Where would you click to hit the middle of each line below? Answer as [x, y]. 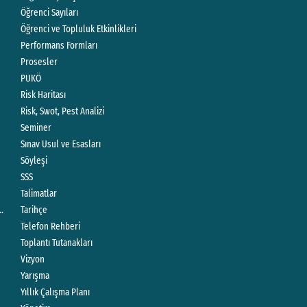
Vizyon [33, 259]
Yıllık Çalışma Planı [56, 292]
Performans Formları [59, 46]
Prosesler [39, 62]
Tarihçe [34, 210]
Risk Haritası [44, 95]
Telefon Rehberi [51, 226]
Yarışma [35, 276]
